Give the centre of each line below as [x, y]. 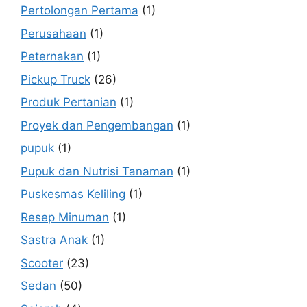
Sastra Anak [54, 240]
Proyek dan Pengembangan [97, 125]
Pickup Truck [56, 79]
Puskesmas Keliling [73, 194]
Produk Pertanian [69, 102]
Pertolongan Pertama [79, 11]
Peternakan [52, 57]
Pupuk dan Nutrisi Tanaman [97, 171]
